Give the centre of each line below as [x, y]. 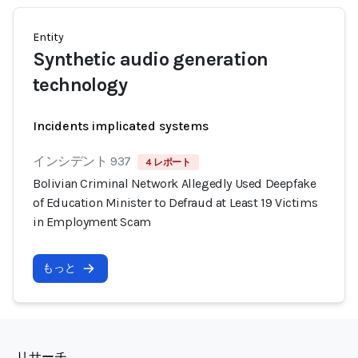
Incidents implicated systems [121, 126]
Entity [48, 37]
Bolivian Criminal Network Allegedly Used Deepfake [175, 183]
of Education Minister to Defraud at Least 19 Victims [175, 203]
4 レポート [168, 162]
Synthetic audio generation [151, 59]
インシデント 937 [82, 161]
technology [80, 85]
